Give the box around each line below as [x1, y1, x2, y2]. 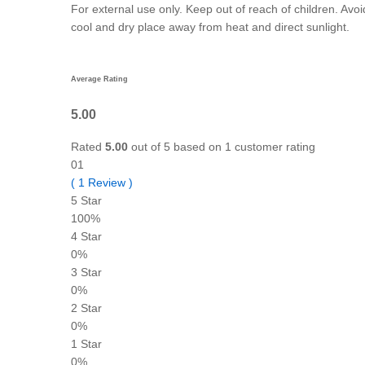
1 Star [71, 337, 102, 351]
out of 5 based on [128, 140, 225, 154]
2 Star [71, 301, 102, 315]
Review [85, 176, 129, 190]
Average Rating [71, 74, 128, 83]
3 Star [71, 266, 102, 279]
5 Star [71, 194, 102, 208]
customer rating [231, 140, 315, 154]
